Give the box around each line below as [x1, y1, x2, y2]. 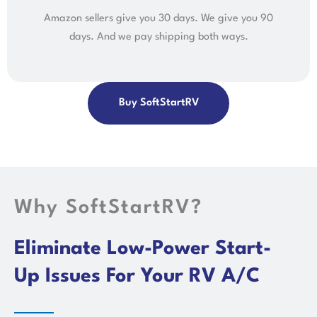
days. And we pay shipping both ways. [69, 31, 248, 42]
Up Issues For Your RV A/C [14, 266, 260, 287]
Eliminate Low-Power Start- [14, 238, 271, 259]
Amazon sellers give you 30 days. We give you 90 [44, 13, 273, 24]
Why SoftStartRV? [14, 197, 202, 218]
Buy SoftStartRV [118, 97, 199, 108]
